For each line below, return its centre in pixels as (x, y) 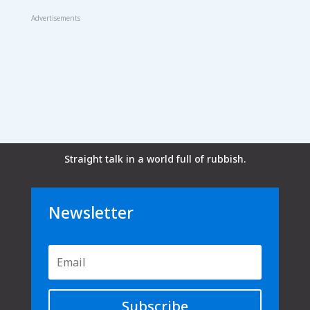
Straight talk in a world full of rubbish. (155, 159)
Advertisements (55, 18)
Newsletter (91, 213)
